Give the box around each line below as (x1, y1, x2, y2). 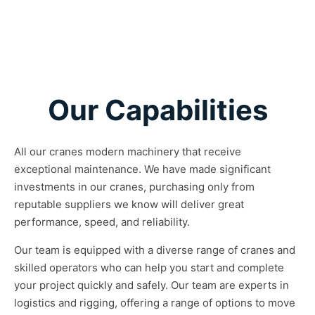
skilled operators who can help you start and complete (14, 260, 284, 274)
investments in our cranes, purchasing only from (14, 179, 255, 193)
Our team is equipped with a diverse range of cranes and (14, 243, 295, 257)
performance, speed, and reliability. (14, 214, 190, 229)
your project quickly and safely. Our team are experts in (14, 278, 289, 292)
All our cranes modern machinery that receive (14, 144, 241, 158)
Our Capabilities (47, 92, 268, 127)
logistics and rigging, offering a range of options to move (14, 295, 295, 309)
